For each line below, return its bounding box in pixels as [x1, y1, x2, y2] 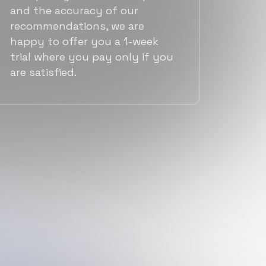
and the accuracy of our [10, 4, 138, 18]
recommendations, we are [10, 19, 144, 33]
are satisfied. [10, 65, 77, 80]
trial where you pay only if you [10, 50, 173, 64]
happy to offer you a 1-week [10, 34, 159, 49]
